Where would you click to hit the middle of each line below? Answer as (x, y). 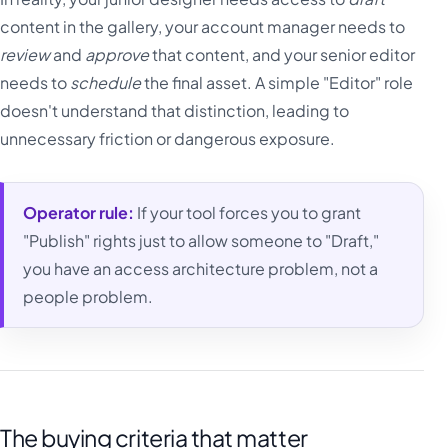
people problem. (88, 297)
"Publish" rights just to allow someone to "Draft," (201, 241)
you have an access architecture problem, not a (201, 269)
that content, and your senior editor (282, 55)
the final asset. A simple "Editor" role (277, 83)
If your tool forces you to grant (248, 213)
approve (117, 55)
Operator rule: (79, 213)
